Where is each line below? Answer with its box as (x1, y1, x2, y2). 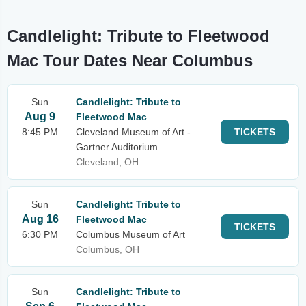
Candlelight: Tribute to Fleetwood (7, 27, 270, 45)
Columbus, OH (76, 244, 139, 255)
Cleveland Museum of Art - (76, 126, 191, 137)
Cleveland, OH (76, 156, 139, 167)
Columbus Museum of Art (76, 229, 185, 240)
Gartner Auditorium (76, 141, 158, 152)
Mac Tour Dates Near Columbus (7, 51, 253, 70)
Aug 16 (21, 213, 59, 225)
